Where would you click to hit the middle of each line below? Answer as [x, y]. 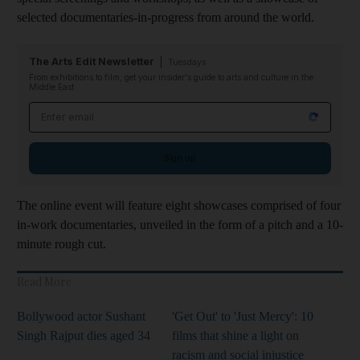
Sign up [180, 157]
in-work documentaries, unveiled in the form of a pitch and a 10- [180, 224]
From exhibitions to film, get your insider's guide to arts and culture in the [171, 77]
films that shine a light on [235, 335]
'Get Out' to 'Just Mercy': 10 [243, 316]
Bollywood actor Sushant [81, 316]
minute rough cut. [61, 243]
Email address [70, 110]
